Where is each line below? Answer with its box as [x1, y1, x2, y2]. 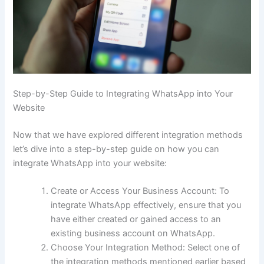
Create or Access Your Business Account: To [51, 186, 230, 197]
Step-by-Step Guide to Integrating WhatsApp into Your [13, 88, 233, 100]
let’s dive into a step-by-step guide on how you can [13, 143, 220, 154]
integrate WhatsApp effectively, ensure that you [51, 200, 242, 211]
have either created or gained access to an [51, 214, 222, 225]
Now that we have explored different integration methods [13, 129, 243, 140]
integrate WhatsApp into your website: [13, 157, 167, 169]
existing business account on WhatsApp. [51, 228, 216, 239]
